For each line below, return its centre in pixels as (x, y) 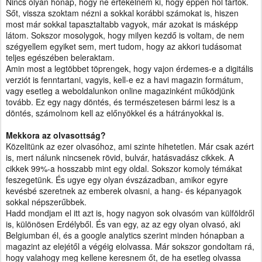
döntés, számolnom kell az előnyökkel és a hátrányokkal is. (115, 113)
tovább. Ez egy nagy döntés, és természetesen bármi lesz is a (120, 102)
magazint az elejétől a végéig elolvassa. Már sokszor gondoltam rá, (130, 246)
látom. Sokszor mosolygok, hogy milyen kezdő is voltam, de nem (125, 35)
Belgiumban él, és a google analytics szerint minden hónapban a (125, 235)
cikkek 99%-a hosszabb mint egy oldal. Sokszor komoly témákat (124, 168)
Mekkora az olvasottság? (56, 135)
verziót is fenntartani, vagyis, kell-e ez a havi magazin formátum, (125, 80)
